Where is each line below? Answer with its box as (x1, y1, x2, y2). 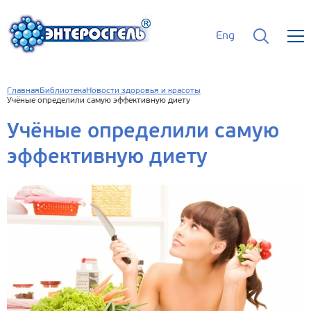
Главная (7, 87, 40, 95)
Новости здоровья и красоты (86, 87, 201, 95)
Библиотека (40, 87, 86, 95)
